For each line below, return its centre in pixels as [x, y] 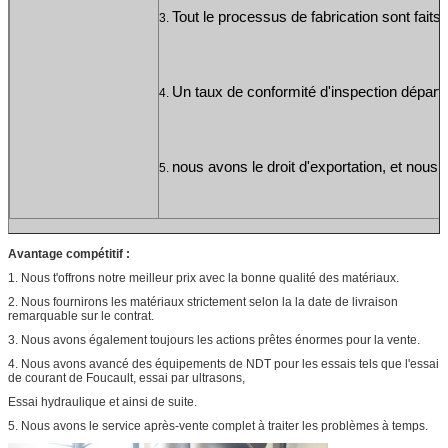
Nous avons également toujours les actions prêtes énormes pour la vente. [220, 339]
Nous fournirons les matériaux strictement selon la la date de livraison [209, 301]
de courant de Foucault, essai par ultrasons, [126, 377]
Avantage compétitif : [69, 253]
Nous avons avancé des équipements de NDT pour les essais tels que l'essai [230, 363]
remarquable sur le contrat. [81, 315]
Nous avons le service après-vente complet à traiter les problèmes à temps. [224, 425]
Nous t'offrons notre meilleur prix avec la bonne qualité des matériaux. [210, 277]
